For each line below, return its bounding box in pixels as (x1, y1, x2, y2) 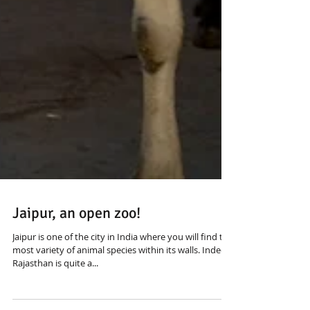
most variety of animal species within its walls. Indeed (12, 271, 231, 284)
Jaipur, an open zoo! (12, 231, 140, 250)
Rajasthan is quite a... (12, 284, 98, 297)
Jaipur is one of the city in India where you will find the (12, 258, 233, 271)
